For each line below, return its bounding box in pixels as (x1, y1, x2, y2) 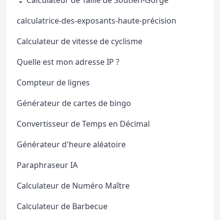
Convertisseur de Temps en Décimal (17, 118, 150, 129)
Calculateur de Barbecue (17, 200, 108, 212)
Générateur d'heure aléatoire (17, 138, 126, 150)
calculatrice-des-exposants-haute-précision (17, 15, 177, 26)
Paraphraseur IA (17, 159, 78, 170)
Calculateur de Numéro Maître (17, 180, 130, 191)
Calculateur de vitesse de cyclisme (17, 35, 143, 47)
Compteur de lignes (17, 77, 90, 88)
